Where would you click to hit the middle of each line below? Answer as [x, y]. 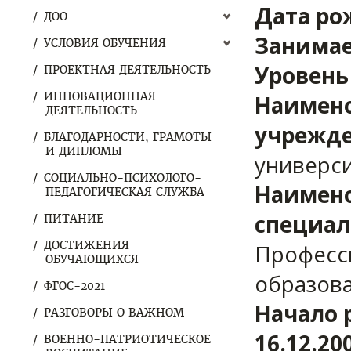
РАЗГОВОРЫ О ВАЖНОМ [114, 313]
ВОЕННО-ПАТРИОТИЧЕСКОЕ [127, 339]
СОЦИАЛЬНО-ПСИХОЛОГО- [123, 178]
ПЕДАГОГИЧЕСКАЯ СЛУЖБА [125, 192]
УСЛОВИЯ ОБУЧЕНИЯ [105, 43]
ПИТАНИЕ [74, 219]
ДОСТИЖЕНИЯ [87, 245]
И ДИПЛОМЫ [84, 151]
